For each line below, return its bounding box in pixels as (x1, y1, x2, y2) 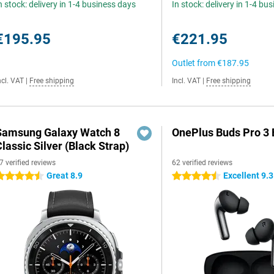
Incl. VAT (172, 76, 201, 85)
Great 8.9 (46, 171, 83, 180)
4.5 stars (172, 171, 206, 181)
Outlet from (172, 58, 218, 68)
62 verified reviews (172, 158, 233, 167)
